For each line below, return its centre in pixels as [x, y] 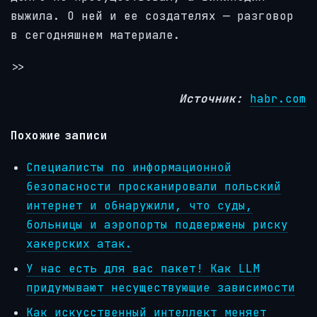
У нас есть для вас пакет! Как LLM [143, 268]
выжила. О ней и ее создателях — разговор [152, 16]
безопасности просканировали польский [154, 186]
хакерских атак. [80, 243]
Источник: [211, 98]
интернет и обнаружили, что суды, [140, 205]
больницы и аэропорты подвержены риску [157, 224]
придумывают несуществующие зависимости [161, 287]
